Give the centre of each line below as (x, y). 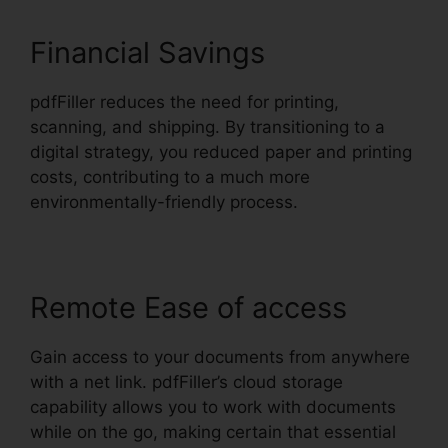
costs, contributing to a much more (170, 177)
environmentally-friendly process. (164, 202)
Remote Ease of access (188, 308)
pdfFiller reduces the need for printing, (184, 102)
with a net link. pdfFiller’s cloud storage (186, 382)
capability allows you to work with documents (213, 407)
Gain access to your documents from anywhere (220, 357)
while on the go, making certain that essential (213, 432)
